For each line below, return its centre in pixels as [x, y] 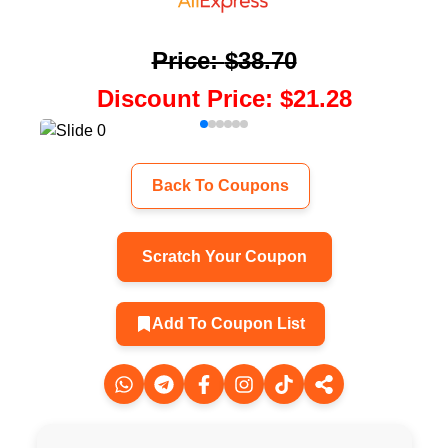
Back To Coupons [220, 185]
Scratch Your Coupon [224, 256]
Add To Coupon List [228, 323]
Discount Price [180, 98]
